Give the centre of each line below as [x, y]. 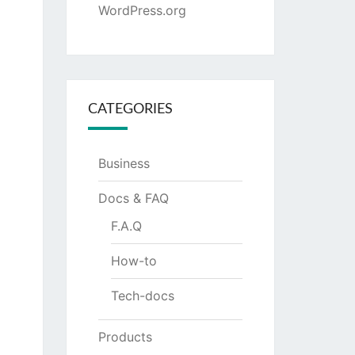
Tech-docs [142, 296]
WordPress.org [142, 10]
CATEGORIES [130, 109]
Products [125, 337]
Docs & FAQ [133, 198]
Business [124, 163]
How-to [134, 261]
